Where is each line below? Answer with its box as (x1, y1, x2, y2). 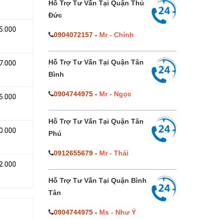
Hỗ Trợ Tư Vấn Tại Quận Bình (48, 176, 147, 184)
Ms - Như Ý (99, 208, 136, 216)
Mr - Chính (99, 31, 134, 39)
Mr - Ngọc (99, 90, 131, 98)
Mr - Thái (99, 149, 129, 157)
